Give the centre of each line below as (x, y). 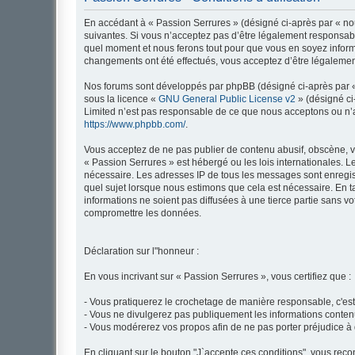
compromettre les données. (143, 213)
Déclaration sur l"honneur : (141, 251)
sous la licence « (121, 99)
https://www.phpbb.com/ (135, 124)
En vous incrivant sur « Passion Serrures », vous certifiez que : (218, 276)
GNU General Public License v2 (227, 99)
